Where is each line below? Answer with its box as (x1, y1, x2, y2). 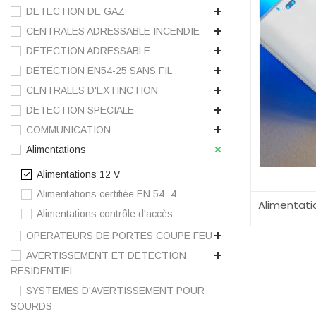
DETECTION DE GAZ (26, 6, 125, 18)
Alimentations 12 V (37, 169, 120, 181)
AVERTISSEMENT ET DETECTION (26, 250, 186, 262)
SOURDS (11, 300, 52, 312)
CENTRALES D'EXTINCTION (26, 85, 158, 97)
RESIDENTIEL (11, 265, 75, 277)
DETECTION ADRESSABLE (26, 45, 150, 57)
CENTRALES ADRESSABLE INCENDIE (26, 25, 200, 37)
